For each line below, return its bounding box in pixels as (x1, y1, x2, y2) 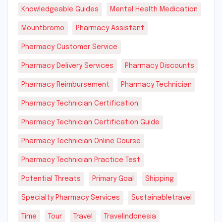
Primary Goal (92, 175, 134, 182)
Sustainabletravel (131, 194, 192, 201)
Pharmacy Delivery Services (21, 62, 113, 69)
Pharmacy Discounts (125, 62, 194, 69)
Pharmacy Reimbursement (21, 81, 110, 88)
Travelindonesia (104, 213, 156, 220)
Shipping (145, 175, 174, 182)
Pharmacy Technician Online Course (21, 137, 141, 145)
